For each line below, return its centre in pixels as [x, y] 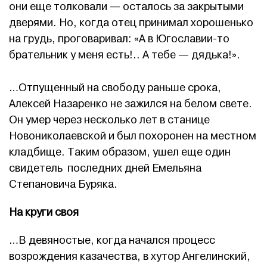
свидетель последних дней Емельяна [105, 169]
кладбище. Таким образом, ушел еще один [120, 153]
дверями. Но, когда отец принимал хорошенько [131, 23]
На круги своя [44, 213]
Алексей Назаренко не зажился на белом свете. [131, 104]
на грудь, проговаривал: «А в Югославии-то [119, 39]
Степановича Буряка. [63, 185]
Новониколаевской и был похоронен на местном [133, 136]
